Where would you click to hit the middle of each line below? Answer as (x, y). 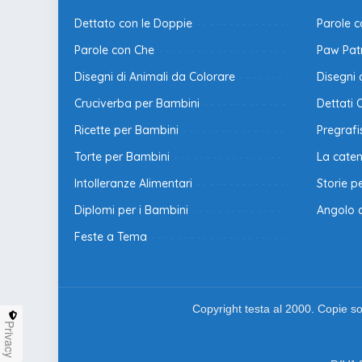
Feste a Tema (111, 237)
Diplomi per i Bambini (131, 210)
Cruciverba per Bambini (137, 104)
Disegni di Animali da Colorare (155, 77)
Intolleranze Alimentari (133, 184)
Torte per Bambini (122, 157)
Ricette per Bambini (126, 130)
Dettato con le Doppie (133, 24)
